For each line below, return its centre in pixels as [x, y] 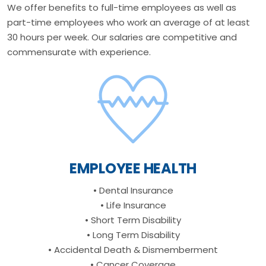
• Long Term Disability [133, 235]
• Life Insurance [133, 205]
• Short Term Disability [133, 220]
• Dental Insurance [133, 190]
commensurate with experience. [79, 52]
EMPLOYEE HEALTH [133, 168]
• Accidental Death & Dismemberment [133, 250]
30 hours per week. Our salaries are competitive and [122, 37]
